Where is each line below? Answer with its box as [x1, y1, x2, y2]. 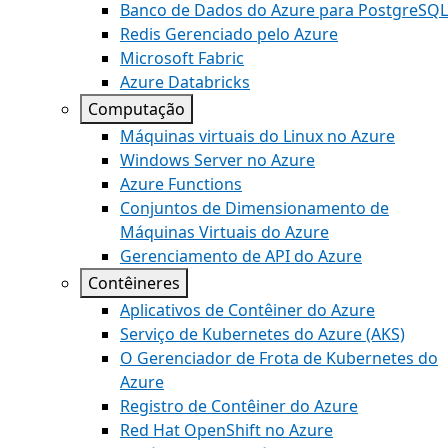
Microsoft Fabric [120, 47, 244, 69]
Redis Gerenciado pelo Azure [120, 23, 338, 45]
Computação [88, 98, 185, 120]
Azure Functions [120, 173, 242, 195]
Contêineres [88, 272, 180, 294]
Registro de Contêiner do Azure [120, 395, 358, 417]
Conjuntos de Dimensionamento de [120, 197, 389, 219]
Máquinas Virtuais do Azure [120, 221, 329, 243]
